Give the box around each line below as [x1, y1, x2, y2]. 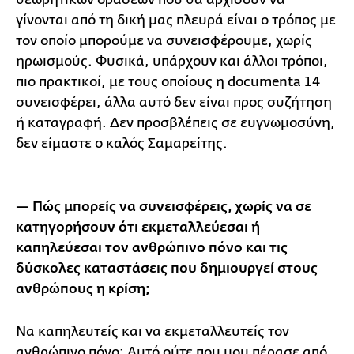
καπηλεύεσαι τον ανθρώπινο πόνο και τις [16, 239, 288, 256]
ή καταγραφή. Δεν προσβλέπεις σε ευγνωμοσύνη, [16, 115, 335, 130]
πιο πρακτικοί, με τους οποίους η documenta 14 [16, 73, 320, 89]
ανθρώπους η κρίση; [16, 281, 150, 297]
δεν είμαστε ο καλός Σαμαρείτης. [16, 135, 228, 151]
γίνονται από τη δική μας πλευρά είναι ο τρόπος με [16, 12, 336, 28]
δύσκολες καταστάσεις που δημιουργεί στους [16, 260, 318, 277]
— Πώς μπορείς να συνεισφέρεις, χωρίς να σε [16, 198, 311, 215]
